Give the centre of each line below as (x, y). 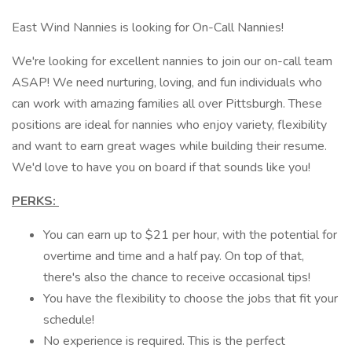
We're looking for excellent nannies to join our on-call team (172, 61)
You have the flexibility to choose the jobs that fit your (191, 299)
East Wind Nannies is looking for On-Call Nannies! (148, 27)
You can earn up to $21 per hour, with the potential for (190, 235)
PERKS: (35, 201)
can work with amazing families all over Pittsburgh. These (167, 104)
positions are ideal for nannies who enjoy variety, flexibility (169, 125)
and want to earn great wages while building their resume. (169, 146)
